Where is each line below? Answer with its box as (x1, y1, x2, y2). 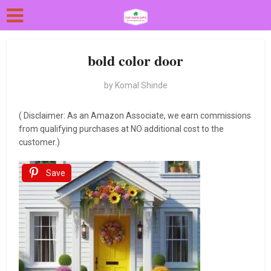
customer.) (19, 137, 62, 147)
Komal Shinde (114, 80, 168, 90)
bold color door (88, 50, 183, 71)
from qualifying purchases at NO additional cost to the (19, 124, 224, 134)
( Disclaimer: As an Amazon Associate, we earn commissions (19, 111, 252, 120)
